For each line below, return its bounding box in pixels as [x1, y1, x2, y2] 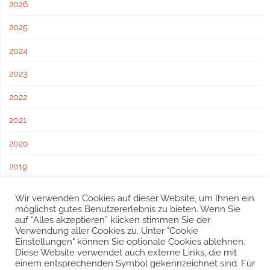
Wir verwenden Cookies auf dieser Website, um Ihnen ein [15, 193, 254, 203]
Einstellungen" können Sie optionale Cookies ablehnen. [15, 236, 245, 246]
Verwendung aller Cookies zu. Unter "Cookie [15, 225, 198, 236]
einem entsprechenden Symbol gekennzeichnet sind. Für [15, 258, 255, 268]
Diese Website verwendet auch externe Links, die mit [15, 247, 237, 257]
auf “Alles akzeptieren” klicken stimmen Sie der [15, 215, 210, 225]
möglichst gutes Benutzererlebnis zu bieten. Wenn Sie [15, 204, 240, 214]
